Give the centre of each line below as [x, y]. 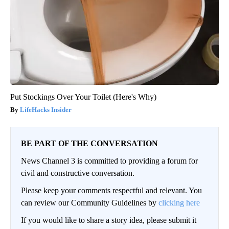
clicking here [179, 202]
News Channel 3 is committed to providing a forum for [109, 161]
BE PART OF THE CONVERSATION [89, 143]
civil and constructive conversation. [78, 173]
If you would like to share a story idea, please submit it [109, 220]
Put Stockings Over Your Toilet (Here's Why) [83, 97]
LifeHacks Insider [46, 109]
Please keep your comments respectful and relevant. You [111, 190]
